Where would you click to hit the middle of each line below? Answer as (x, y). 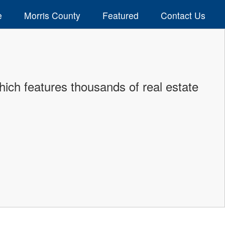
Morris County (52, 15)
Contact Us (183, 15)
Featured (120, 15)
